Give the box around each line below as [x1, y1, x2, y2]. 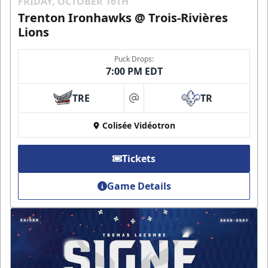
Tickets [122, 151, 156, 165]
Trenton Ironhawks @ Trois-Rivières [18, 9, 228, 26]
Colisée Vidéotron [102, 119, 175, 131]
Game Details [106, 179, 171, 193]
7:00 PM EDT [105, 64, 163, 78]
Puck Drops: [114, 53, 154, 64]
